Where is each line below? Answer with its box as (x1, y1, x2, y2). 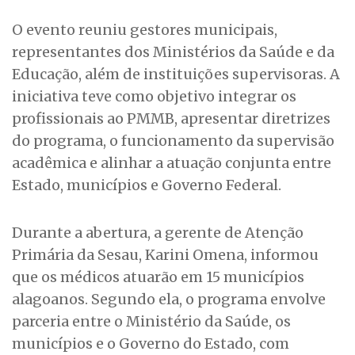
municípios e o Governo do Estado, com (12, 334, 289, 353)
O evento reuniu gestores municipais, (12, 21, 277, 40)
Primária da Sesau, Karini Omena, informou (12, 246, 319, 265)
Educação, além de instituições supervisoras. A (12, 65, 340, 84)
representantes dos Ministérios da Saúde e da (12, 43, 334, 62)
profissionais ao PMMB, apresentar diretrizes (12, 109, 330, 128)
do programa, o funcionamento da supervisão (12, 132, 334, 151)
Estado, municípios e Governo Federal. (12, 176, 281, 195)
